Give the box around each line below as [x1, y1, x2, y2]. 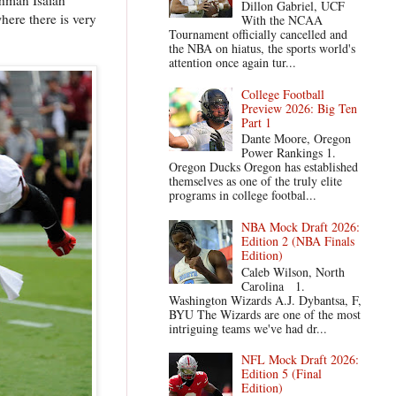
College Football [241, 85, 325, 103]
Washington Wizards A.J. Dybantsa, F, [168, 291, 362, 308]
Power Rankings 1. [241, 144, 337, 162]
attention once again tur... [168, 53, 296, 71]
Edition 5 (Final [241, 365, 323, 383]
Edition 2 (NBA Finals [241, 232, 355, 249]
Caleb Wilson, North [241, 263, 346, 280]
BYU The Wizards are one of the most [168, 305, 361, 323]
